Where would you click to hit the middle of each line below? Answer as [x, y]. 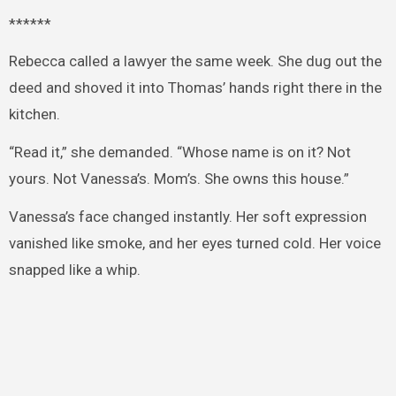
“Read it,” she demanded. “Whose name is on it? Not [179, 152]
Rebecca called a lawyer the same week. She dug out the [195, 61]
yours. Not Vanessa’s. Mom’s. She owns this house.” [179, 179]
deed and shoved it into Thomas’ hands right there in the [195, 88]
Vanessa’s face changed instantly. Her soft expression [187, 216]
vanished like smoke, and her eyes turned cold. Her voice [194, 243]
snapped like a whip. [74, 269]
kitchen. [34, 114]
